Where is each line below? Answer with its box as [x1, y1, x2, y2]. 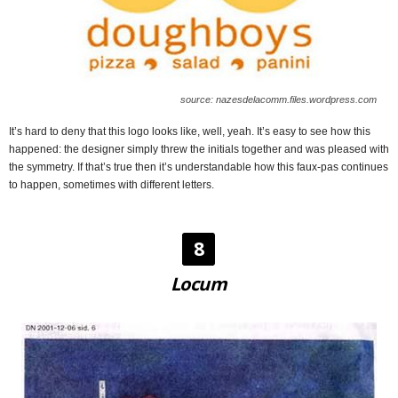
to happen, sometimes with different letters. [9, 179, 214, 192]
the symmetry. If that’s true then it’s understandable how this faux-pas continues [9, 161, 388, 174]
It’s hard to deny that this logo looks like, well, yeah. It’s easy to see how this [9, 125, 370, 139]
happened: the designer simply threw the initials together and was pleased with [9, 143, 389, 156]
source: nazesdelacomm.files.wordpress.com [180, 94, 377, 106]
